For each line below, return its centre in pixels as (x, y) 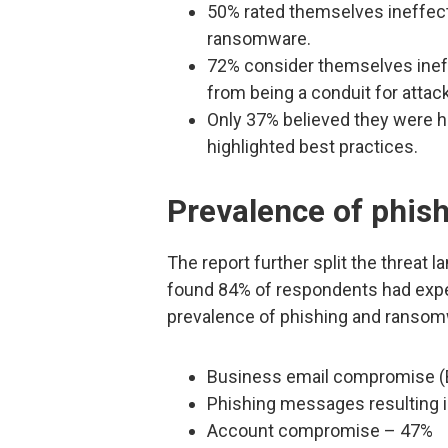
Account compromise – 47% (320, 430)
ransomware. (259, 39)
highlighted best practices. (312, 147)
